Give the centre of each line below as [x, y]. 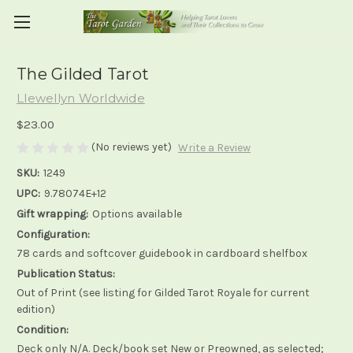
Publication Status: [66, 274]
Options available [137, 214]
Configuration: [53, 235]
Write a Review [214, 148]
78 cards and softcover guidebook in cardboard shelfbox [162, 254]
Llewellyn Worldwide [81, 98]
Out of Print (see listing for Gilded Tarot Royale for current [163, 293]
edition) [36, 310]
